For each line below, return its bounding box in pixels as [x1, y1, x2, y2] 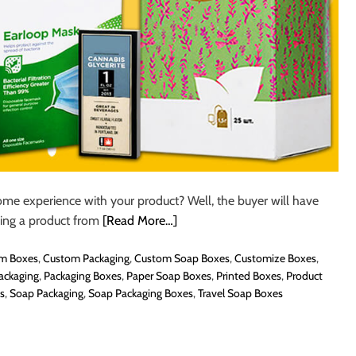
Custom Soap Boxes [134, 250, 230, 265]
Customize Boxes [234, 250, 316, 265]
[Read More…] [103, 212, 177, 228]
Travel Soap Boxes [197, 285, 283, 300]
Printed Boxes [216, 268, 281, 283]
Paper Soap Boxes [126, 268, 211, 283]
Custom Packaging [43, 250, 130, 265]
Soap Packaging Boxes [87, 285, 193, 300]
